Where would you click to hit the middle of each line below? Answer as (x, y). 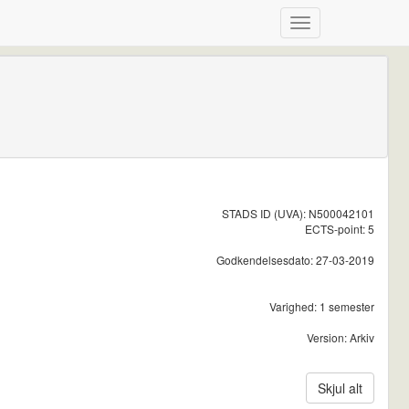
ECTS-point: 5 (340, 229)
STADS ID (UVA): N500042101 (298, 214)
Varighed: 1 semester (322, 307)
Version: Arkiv (341, 338)
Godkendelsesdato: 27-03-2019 (295, 260)
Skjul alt (340, 388)
